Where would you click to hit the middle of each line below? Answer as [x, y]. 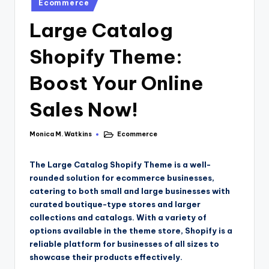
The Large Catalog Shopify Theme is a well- [120, 165]
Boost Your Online [116, 83]
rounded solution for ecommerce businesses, [122, 178]
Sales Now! [84, 110]
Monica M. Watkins [61, 134]
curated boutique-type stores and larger [115, 204]
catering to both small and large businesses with [130, 191]
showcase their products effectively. [106, 257]
